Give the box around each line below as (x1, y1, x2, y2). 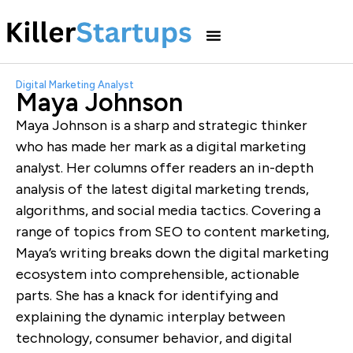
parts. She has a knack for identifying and (16, 287, 278, 305)
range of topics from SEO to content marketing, (16, 223, 329, 241)
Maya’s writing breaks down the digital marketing (16, 244, 329, 262)
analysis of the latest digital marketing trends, (16, 180, 309, 199)
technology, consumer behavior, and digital (16, 329, 292, 347)
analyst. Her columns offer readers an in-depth (16, 159, 314, 177)
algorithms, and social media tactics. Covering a (16, 202, 321, 220)
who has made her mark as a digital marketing (16, 138, 306, 156)
